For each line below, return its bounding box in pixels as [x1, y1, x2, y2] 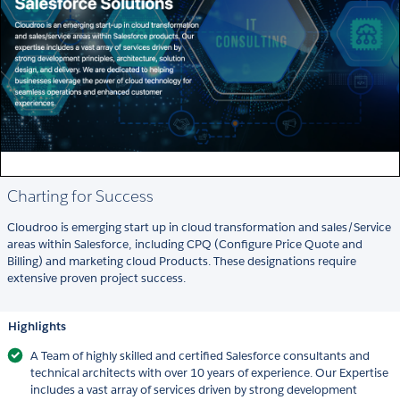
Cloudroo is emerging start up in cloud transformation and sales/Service [7, 220, 391, 236]
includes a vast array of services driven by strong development [30, 382, 357, 398]
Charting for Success [7, 186, 154, 207]
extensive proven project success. [7, 271, 186, 287]
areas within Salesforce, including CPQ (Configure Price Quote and [7, 237, 362, 253]
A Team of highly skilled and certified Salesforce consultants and [30, 348, 370, 364]
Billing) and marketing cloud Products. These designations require [7, 254, 356, 270]
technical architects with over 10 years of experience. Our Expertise [30, 365, 388, 381]
